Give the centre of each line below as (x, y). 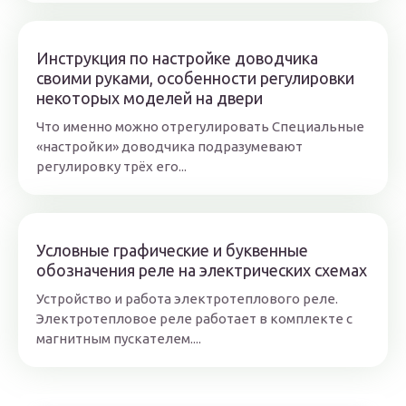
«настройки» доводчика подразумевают (169, 147)
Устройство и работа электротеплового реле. (187, 299)
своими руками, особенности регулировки (195, 78)
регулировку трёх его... (111, 167)
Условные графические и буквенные (172, 251)
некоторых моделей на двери (150, 98)
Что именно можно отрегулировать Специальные (200, 127)
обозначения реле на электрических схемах (202, 271)
